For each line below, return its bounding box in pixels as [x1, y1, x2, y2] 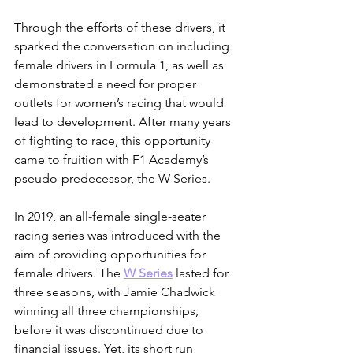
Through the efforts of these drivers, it [14, 20, 229, 35]
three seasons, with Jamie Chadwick [14, 284, 218, 300]
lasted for [173, 266, 232, 281]
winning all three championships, [14, 303, 202, 319]
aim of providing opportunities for [14, 247, 209, 262]
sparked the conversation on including [14, 39, 232, 54]
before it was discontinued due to [14, 322, 206, 338]
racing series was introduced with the [14, 228, 224, 243]
